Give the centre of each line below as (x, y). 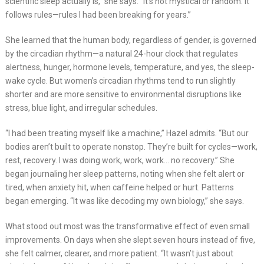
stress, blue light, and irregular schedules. (81, 108)
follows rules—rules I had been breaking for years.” (98, 15)
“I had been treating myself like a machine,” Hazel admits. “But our (127, 133)
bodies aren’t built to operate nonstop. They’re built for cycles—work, (131, 147)
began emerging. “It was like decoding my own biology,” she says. (124, 201)
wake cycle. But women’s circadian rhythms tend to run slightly (120, 81)
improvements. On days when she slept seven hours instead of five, (130, 240)
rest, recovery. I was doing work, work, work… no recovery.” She (120, 161)
